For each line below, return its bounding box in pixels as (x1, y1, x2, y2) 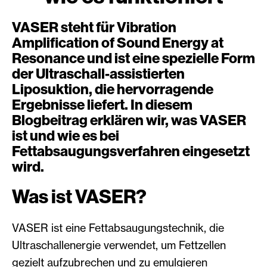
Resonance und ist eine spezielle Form (12, 50, 255, 67)
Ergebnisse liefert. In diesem (12, 97, 193, 114)
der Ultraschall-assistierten (12, 66, 185, 83)
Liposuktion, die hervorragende (12, 81, 213, 98)
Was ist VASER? (12, 185, 147, 209)
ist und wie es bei (12, 128, 119, 145)
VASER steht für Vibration (12, 19, 176, 36)
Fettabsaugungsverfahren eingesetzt (12, 143, 250, 160)
